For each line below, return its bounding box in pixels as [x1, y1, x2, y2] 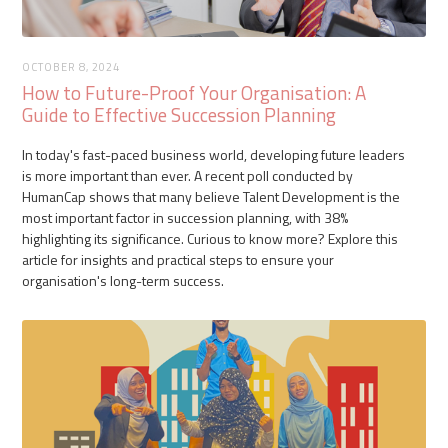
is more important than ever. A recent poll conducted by [22, 164, 354, 186]
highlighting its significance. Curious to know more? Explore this [22, 227, 399, 249]
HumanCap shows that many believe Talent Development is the [22, 185, 401, 207]
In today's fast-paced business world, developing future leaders [22, 143, 406, 165]
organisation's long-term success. [22, 269, 225, 291]
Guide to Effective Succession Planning [22, 99, 337, 129]
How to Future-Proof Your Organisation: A [22, 77, 367, 107]
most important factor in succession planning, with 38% [22, 206, 349, 228]
